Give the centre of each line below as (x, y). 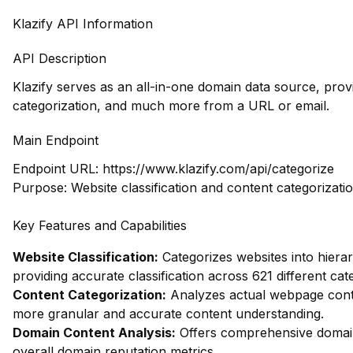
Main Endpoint (56, 140)
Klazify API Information (83, 24)
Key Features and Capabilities (100, 225)
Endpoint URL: (58, 169)
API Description (59, 58)
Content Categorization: (89, 295)
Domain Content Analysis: (94, 333)
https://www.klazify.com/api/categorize (218, 169)
